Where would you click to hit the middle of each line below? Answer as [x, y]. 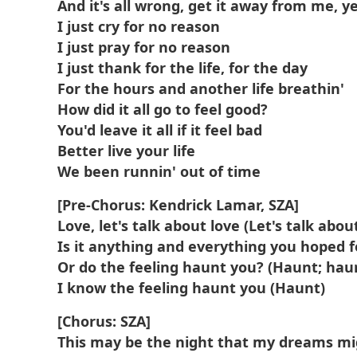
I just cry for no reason [139, 26]
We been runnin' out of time [159, 171]
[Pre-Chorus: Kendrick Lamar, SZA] [178, 205]
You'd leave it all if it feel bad [160, 130]
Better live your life [126, 151]
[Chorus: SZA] [104, 321]
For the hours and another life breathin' [201, 88]
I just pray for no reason [144, 47]
